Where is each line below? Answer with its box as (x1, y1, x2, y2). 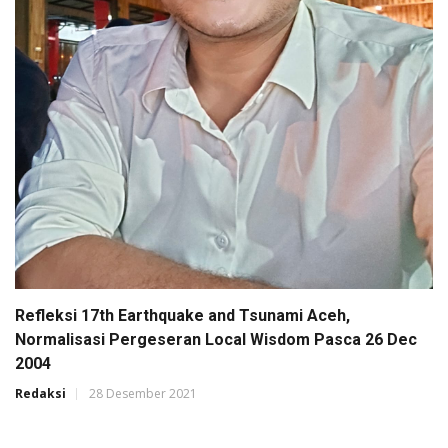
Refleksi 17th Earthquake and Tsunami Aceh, (15, 305, 350, 325)
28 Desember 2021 (89, 384, 197, 402)
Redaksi (15, 384, 66, 402)
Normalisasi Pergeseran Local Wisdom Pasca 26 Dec (15, 329, 417, 349)
